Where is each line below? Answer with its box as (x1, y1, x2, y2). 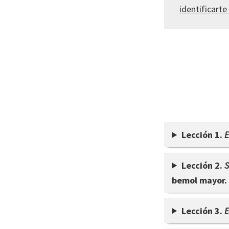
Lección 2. (181, 159, 225, 171)
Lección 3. (181, 204, 225, 217)
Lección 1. (181, 129, 225, 141)
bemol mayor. (172, 174, 227, 186)
